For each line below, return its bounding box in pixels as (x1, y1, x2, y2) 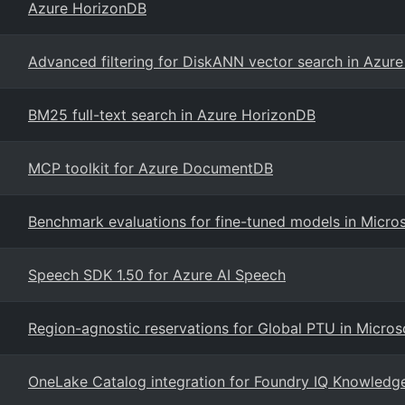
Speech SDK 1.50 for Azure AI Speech (28, 266, 286, 284)
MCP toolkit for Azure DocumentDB (28, 159, 273, 177)
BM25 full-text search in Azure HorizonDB (28, 106, 316, 124)
